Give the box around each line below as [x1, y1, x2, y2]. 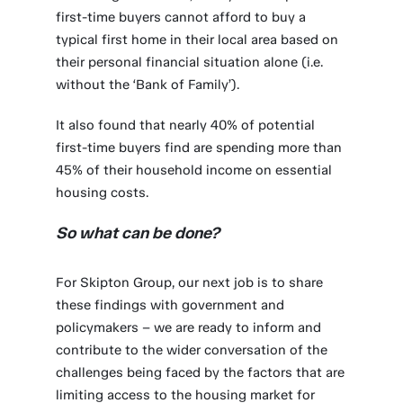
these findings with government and [56, 297, 285, 313]
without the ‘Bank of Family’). [56, 76, 240, 93]
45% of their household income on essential [56, 162, 333, 178]
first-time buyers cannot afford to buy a [56, 9, 307, 25]
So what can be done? [56, 223, 220, 243]
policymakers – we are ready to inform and [56, 319, 322, 336]
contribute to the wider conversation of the [56, 342, 328, 358]
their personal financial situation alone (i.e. [56, 54, 324, 70]
